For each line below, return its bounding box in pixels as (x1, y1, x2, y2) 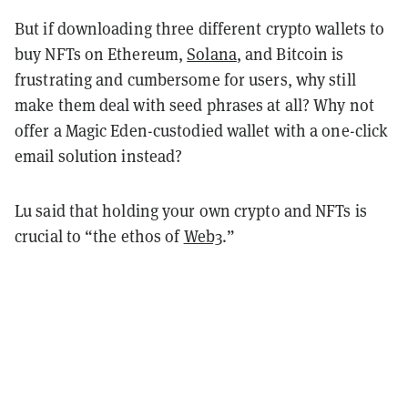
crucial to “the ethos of (15, 225, 184, 247)
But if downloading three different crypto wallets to (15, 17, 385, 39)
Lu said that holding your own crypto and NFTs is (15, 199, 367, 221)
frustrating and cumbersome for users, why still (15, 68, 356, 90)
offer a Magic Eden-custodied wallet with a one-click (15, 119, 389, 141)
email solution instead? (15, 145, 183, 167)
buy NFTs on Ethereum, (15, 43, 188, 65)
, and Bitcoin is (236, 43, 344, 65)
